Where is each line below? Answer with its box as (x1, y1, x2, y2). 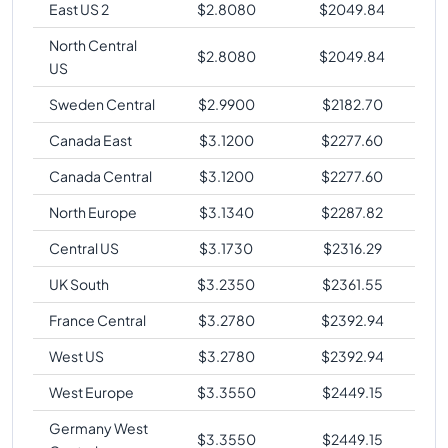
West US (49, 346, 104, 365)
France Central (49, 310, 146, 329)
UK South (49, 274, 109, 293)
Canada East (49, 130, 132, 149)
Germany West (49, 418, 148, 437)
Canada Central (49, 166, 152, 185)
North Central (49, 35, 137, 54)
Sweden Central (49, 94, 155, 113)
